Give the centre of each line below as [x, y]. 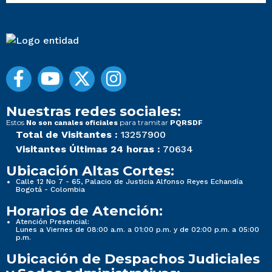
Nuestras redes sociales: [93, 111]
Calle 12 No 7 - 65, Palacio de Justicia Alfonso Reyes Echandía [129, 182]
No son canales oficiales [72, 123]
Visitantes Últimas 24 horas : [88, 149]
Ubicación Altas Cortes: [90, 171]
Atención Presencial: [53, 222]
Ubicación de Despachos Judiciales [133, 259]
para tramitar [144, 123]
